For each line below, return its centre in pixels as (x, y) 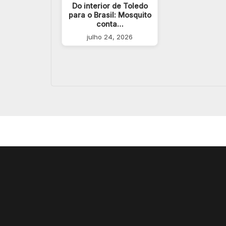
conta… (110, 24)
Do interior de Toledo (110, 6)
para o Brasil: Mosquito (110, 15)
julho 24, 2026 (110, 37)
